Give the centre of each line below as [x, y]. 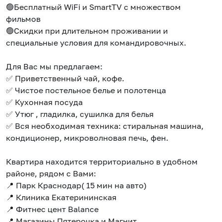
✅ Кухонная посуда [44, 102]
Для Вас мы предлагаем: [54, 67]
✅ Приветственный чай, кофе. [65, 79]
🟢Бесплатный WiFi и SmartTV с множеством [93, 7]
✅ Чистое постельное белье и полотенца [86, 90]
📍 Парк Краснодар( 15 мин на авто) [76, 186]
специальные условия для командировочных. [96, 43]
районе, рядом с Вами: [51, 174]
